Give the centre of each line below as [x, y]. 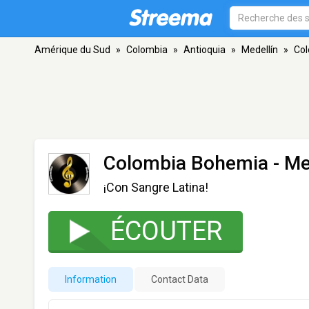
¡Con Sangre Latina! [156, 187]
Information [91, 279]
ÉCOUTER [166, 231]
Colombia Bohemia [186, 163]
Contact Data [180, 279]
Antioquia [205, 50]
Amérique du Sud [72, 50]
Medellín [260, 50]
